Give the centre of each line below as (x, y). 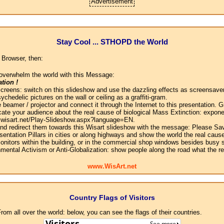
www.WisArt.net (112, 166)
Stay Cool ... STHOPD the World (112, 41)
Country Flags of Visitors (112, 198)
